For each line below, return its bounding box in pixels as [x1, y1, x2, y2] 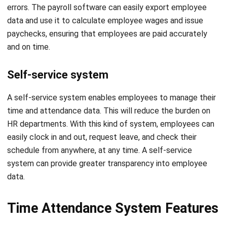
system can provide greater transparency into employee [7, 125, 207, 135]
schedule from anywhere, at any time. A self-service [7, 111, 192, 122]
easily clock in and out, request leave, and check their [7, 98, 197, 108]
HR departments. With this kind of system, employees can [7, 85, 214, 95]
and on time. [7, 8, 50, 18]
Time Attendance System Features [7, 166, 218, 183]
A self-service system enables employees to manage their [7, 59, 216, 69]
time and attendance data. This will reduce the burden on [7, 72, 210, 82]
